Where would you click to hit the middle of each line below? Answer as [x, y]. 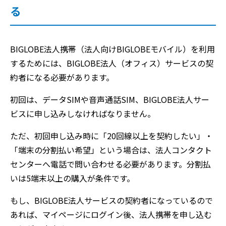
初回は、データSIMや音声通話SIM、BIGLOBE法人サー [110, 99]
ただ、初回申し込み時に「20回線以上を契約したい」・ [111, 136]
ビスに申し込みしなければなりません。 [83, 114]
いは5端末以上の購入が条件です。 [72, 178]
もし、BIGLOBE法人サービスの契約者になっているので [111, 200]
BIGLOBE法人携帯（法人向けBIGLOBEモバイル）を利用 [112, 49]
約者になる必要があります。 [62, 77]
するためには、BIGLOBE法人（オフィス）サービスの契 [112, 63]
